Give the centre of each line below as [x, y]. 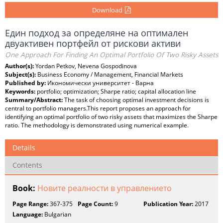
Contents [27, 165]
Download [107, 10]
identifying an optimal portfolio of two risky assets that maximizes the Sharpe [111, 117]
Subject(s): [21, 74]
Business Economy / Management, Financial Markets [110, 74]
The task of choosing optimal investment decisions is [137, 100]
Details [24, 148]
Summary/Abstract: [35, 100]
